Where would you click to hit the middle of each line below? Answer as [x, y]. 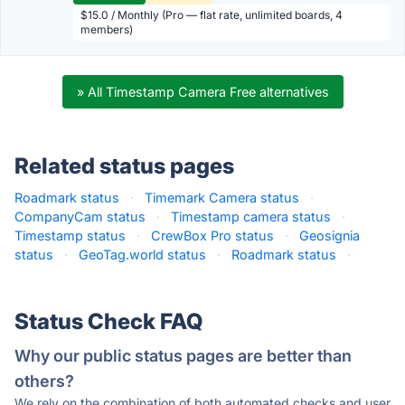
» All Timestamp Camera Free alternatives [202, 92]
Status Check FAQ [108, 321]
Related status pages [124, 166]
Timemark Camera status [222, 198]
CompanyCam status [80, 217]
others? [44, 381]
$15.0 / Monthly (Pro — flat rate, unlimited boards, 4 [212, 15]
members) [107, 29]
